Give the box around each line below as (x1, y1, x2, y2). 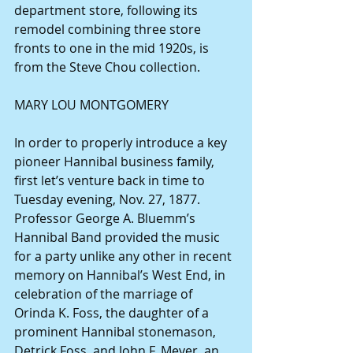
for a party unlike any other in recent (14, 247, 235, 266)
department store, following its (14, 2, 201, 20)
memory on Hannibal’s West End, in (14, 266, 229, 284)
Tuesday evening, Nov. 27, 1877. (14, 191, 200, 209)
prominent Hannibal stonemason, (14, 323, 219, 341)
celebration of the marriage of (14, 285, 195, 303)
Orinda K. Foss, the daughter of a (14, 304, 212, 322)
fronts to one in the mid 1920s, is (14, 39, 212, 58)
